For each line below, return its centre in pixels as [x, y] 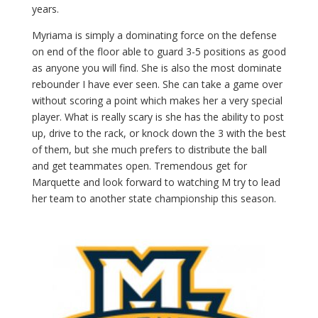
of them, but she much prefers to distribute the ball [149, 149]
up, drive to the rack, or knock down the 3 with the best [159, 133]
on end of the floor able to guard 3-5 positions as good [159, 51]
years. [45, 9]
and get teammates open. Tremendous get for [139, 166]
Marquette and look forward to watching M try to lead [156, 182]
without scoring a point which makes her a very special [157, 100]
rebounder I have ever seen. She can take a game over [157, 84]
